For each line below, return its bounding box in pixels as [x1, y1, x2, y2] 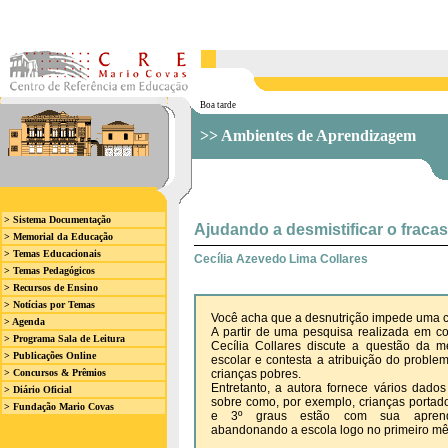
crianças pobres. [211, 367, 301, 381]
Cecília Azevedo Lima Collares [194, 252, 368, 266]
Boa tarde [200, 100, 236, 110]
